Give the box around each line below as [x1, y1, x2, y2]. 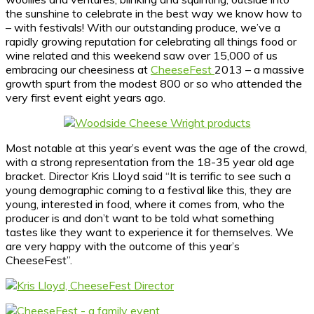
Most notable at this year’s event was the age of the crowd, [6, 140, 307, 155]
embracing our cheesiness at [6, 62, 151, 76]
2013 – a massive [214, 62, 304, 76]
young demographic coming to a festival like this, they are [6, 182, 292, 197]
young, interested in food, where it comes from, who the [6, 196, 285, 211]
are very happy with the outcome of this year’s [6, 238, 240, 253]
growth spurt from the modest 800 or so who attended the [6, 76, 302, 90]
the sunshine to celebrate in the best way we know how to [6, 6, 302, 20]
